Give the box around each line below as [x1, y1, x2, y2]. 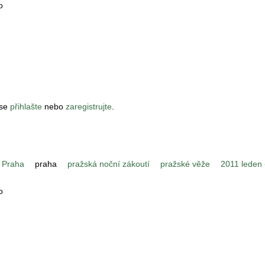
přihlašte [10, 101, 42, 111]
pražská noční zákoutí [67, 159, 150, 169]
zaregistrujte [66, 101, 112, 111]
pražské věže [160, 159, 210, 169]
